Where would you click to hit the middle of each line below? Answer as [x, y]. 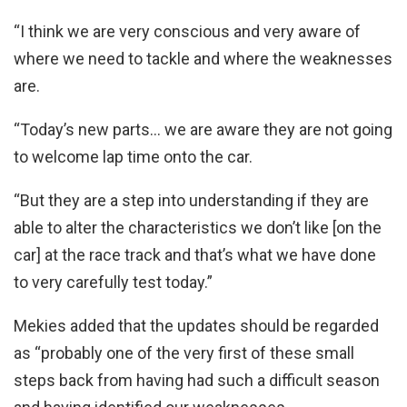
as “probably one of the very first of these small [184, 352]
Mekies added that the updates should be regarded [196, 325]
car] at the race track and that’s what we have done [195, 254]
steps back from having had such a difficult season [197, 380]
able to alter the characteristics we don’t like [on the [198, 227]
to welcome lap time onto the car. [133, 156]
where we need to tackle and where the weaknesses [203, 58]
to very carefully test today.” [113, 282]
